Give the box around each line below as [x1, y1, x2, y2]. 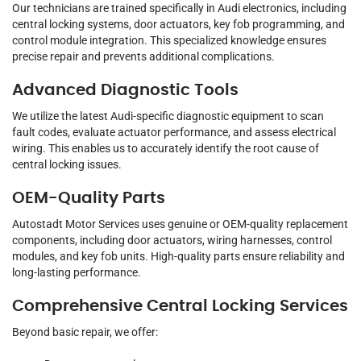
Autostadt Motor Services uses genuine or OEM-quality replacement [12, 218, 348, 231]
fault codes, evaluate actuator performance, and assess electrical [12, 126, 336, 139]
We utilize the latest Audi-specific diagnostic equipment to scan [12, 110, 324, 123]
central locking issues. [12, 158, 122, 172]
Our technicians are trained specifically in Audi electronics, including [12, 2, 346, 15]
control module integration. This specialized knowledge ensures [12, 34, 326, 48]
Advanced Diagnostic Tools [12, 82, 239, 99]
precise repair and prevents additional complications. [12, 50, 275, 64]
